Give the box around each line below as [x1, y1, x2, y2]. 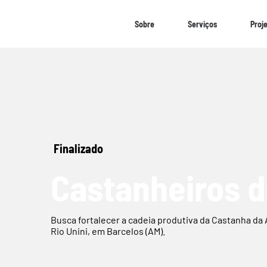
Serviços [188, 18, 217, 29]
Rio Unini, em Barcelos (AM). [51, 225, 166, 237]
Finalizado [54, 141, 104, 156]
